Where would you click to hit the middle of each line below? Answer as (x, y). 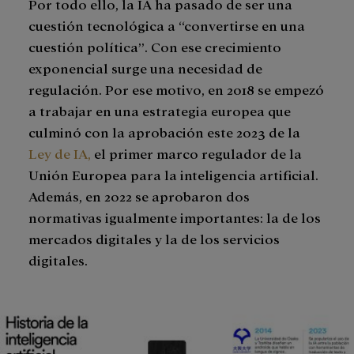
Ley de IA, (60, 153)
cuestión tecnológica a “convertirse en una (167, 25)
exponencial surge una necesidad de (145, 68)
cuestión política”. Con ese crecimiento (155, 47)
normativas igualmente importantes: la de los (175, 217)
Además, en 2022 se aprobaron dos (139, 196)
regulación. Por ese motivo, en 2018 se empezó (176, 89)
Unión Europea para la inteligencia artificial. (173, 175)
